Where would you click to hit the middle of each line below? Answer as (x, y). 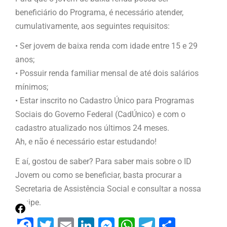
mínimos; (32, 87)
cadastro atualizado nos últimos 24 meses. (92, 128)
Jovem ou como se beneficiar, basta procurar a (99, 175)
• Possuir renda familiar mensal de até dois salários (107, 73)
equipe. (28, 202)
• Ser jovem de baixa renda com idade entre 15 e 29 (106, 46)
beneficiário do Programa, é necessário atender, (99, 12)
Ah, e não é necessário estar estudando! (86, 141)
